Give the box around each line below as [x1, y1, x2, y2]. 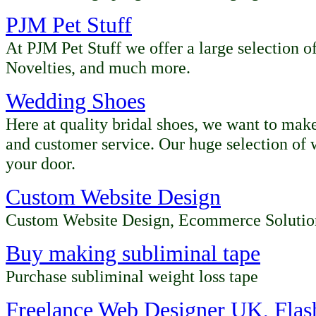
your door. [6, 154, 75, 173]
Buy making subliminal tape [6, 241, 260, 266]
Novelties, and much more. [6, 58, 190, 77]
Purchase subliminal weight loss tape [6, 267, 258, 286]
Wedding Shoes [6, 89, 145, 114]
